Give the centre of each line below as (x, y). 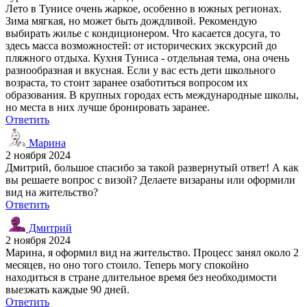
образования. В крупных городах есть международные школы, (152, 95)
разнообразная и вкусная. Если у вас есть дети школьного (140, 70)
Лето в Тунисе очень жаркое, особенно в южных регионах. (144, 8)
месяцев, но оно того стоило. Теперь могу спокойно (127, 265)
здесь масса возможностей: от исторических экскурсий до (141, 45)
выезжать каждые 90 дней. (67, 289)
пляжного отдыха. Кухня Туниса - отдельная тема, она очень (147, 58)
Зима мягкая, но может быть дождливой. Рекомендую (131, 21)
